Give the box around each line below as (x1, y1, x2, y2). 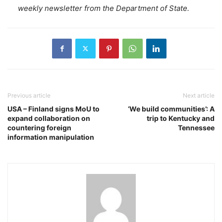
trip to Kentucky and (147, 113, 215, 122)
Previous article (7, 91, 51, 99)
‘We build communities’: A (128, 104, 215, 113)
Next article (183, 91, 215, 99)
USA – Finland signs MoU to (7, 104, 100, 113)
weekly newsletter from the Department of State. (18, 3, 189, 13)
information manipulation (7, 132, 94, 141)
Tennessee (178, 123, 215, 132)
